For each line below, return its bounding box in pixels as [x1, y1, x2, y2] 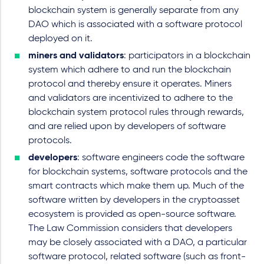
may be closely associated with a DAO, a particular [28, 237, 247, 247]
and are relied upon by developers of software [28, 121, 226, 131]
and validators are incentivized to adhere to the [28, 93, 233, 103]
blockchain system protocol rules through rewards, [28, 107, 244, 117]
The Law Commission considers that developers [28, 223, 232, 233]
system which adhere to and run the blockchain [28, 65, 231, 75]
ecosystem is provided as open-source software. [28, 209, 236, 219]
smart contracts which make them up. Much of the [28, 181, 244, 191]
